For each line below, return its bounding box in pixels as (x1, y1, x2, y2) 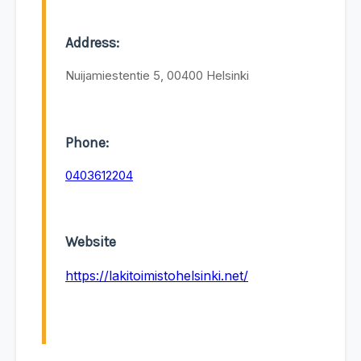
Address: (65, 35, 119, 52)
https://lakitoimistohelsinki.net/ (65, 268, 248, 284)
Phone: (65, 134, 109, 151)
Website (65, 234, 116, 251)
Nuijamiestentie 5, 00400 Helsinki (65, 68, 249, 84)
